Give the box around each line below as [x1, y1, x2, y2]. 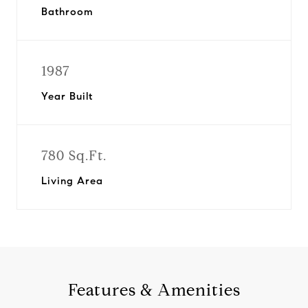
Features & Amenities [67, 280, 241, 300]
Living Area [41, 175, 103, 187]
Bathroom [41, 5, 93, 18]
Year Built [41, 90, 93, 102]
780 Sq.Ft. [41, 147, 107, 164]
